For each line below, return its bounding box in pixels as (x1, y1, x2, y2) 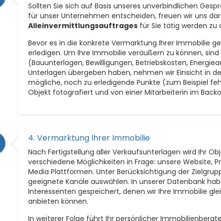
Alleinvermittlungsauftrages (28, 20, 138, 31)
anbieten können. (28, 196, 89, 206)
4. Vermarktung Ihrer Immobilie (28, 132, 150, 144)
